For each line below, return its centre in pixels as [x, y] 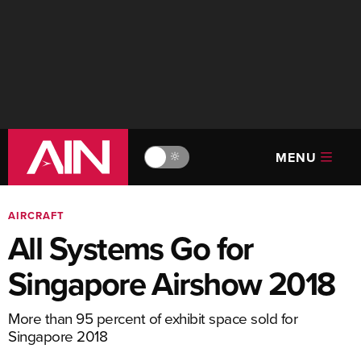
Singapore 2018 [58, 336]
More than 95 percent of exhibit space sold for [153, 318]
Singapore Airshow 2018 [172, 284]
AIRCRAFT [36, 216]
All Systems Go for [131, 248]
